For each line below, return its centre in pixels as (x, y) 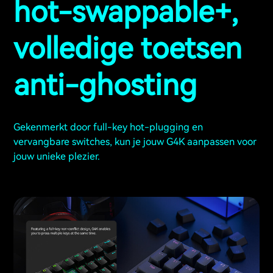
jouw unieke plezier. (57, 157)
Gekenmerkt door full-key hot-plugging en (108, 127)
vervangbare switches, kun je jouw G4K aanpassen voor (135, 142)
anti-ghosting (105, 85)
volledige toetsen (128, 49)
